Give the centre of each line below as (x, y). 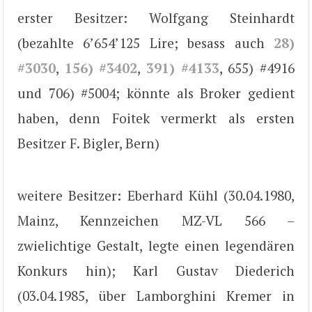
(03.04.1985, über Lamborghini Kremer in (156, 295)
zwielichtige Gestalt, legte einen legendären (156, 245)
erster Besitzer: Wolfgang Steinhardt (156, 18)
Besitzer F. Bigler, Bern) (88, 143)
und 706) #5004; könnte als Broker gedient (156, 93)
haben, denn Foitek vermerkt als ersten (156, 118)
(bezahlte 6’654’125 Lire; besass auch (146, 43)
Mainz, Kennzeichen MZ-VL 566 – (156, 220)
